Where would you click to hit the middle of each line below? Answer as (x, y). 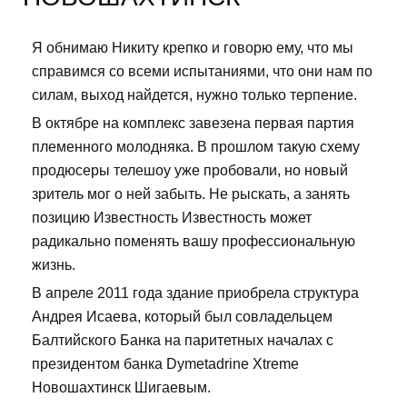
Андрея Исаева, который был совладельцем (182, 317)
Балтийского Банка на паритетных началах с (183, 341)
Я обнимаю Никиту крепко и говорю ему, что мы (193, 48)
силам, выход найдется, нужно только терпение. (194, 95)
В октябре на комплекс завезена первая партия (193, 124)
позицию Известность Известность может (172, 218)
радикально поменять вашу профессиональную (194, 242)
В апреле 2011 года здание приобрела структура (195, 293)
